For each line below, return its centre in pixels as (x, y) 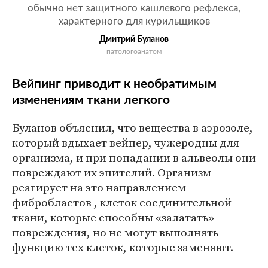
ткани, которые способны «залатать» (113, 217)
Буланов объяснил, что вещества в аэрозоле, (133, 127)
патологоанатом (134, 51)
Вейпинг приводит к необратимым (114, 84)
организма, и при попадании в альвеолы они (134, 157)
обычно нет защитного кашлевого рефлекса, (134, 8)
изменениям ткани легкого (91, 100)
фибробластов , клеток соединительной (122, 202)
